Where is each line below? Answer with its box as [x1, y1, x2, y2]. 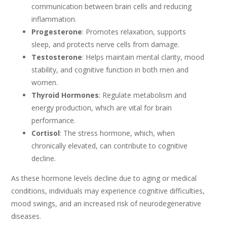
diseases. [11, 211, 42, 221]
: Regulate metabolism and [99, 90, 187, 100]
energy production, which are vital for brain [31, 103, 172, 112]
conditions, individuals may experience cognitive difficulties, [11, 186, 205, 196]
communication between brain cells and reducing [31, 2, 192, 11]
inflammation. [31, 14, 77, 24]
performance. [31, 116, 76, 125]
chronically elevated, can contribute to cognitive [31, 141, 188, 150]
